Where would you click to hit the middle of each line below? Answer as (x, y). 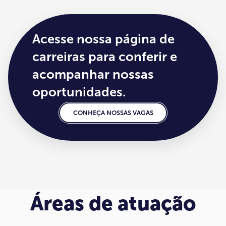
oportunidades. (79, 92)
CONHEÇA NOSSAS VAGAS (113, 113)
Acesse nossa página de (103, 39)
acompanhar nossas (93, 74)
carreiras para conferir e (105, 56)
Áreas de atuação (113, 204)
